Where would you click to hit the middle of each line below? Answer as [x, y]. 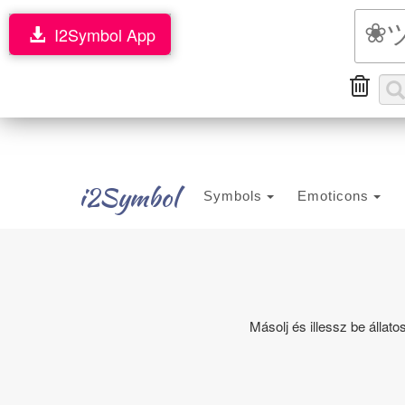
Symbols [235, 196]
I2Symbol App [100, 34]
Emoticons [335, 196]
